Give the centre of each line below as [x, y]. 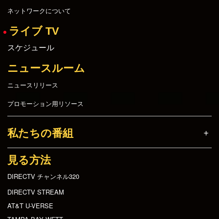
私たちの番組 [40, 133]
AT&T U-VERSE [30, 206]
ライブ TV [34, 31]
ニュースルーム [46, 68]
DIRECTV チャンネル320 [43, 176]
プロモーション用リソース [45, 103]
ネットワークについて [39, 11]
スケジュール [31, 47]
